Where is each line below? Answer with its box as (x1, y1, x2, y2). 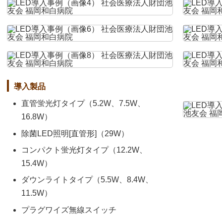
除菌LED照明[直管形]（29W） (21, 129, 129, 138)
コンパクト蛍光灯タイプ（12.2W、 (21, 145, 147, 154)
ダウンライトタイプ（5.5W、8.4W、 (21, 175, 153, 184)
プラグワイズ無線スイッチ (21, 205, 116, 214)
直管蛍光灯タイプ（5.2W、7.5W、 (21, 99, 145, 108)
